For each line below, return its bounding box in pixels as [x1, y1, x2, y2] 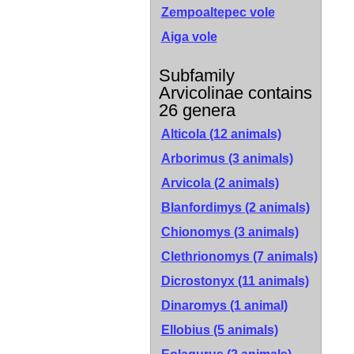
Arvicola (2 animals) [160, 176, 279, 190]
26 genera [158, 100, 235, 120]
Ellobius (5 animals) [160, 323, 278, 337]
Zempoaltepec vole [160, 6, 275, 19]
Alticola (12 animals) [160, 127, 281, 141]
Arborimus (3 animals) [160, 152, 293, 165]
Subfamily [158, 66, 235, 85]
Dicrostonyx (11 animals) [160, 274, 309, 288]
